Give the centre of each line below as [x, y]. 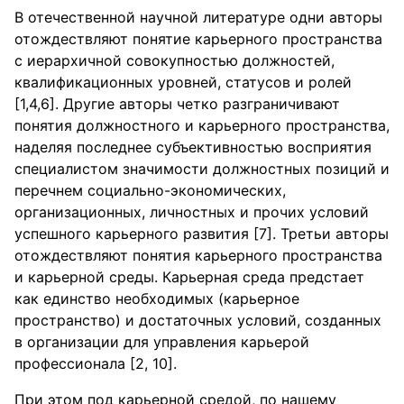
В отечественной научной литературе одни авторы [198, 17]
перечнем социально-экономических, [150, 190]
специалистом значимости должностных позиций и [202, 169]
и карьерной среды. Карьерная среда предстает [189, 277]
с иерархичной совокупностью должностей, [174, 60]
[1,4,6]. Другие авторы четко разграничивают [177, 104]
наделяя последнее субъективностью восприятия [193, 147]
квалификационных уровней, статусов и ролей [183, 82]
